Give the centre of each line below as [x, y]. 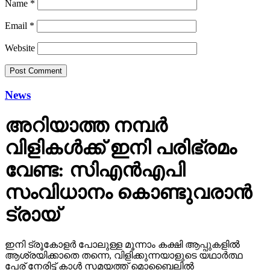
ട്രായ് [32, 215]
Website [20, 48]
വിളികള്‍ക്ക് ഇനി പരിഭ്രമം [121, 148]
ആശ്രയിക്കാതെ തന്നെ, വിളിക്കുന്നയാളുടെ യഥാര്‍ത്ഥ [124, 255]
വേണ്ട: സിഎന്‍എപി [95, 170]
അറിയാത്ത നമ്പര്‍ [86, 126]
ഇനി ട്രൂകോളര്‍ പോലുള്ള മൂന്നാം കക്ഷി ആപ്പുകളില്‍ [122, 244]
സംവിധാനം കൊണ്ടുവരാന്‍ [128, 193]
